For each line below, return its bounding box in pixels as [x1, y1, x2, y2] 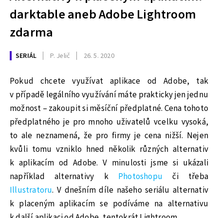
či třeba [163, 170, 208, 182]
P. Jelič [50, 51, 71, 61]
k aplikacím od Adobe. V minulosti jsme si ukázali [10, 157, 208, 169]
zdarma [10, 23, 54, 42]
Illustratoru [10, 184, 53, 196]
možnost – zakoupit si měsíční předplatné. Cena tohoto [10, 102, 208, 114]
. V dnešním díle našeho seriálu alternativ [52, 184, 208, 196]
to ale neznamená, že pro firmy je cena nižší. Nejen [10, 129, 208, 142]
